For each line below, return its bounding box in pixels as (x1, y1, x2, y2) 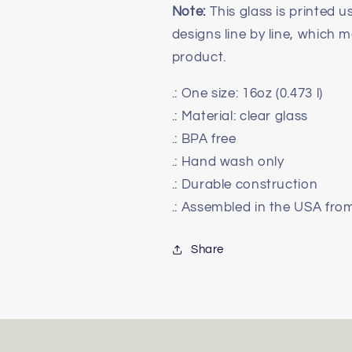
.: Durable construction (171, 177, 318, 192)
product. (171, 49, 226, 64)
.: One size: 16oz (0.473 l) (171, 86, 323, 101)
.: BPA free (171, 131, 236, 146)
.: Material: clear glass (171, 108, 308, 123)
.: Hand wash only (171, 154, 284, 169)
